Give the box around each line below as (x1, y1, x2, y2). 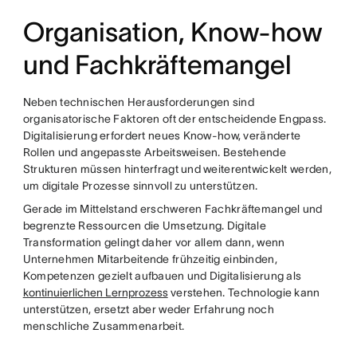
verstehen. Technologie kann (167, 286, 320, 300)
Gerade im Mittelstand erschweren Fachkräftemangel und (22, 202, 323, 216)
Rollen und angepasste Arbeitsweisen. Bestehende (22, 146, 286, 159)
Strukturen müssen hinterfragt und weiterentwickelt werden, (22, 163, 331, 176)
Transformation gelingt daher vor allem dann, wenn (22, 236, 285, 249)
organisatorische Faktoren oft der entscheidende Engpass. (22, 112, 327, 126)
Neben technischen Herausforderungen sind (22, 96, 254, 109)
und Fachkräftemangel (22, 50, 292, 80)
